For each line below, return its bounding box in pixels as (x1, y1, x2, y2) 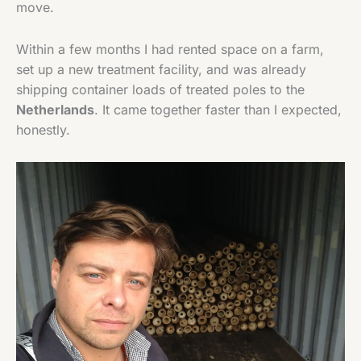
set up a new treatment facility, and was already (16, 61, 306, 78)
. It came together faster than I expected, (94, 102, 342, 118)
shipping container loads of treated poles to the (16, 81, 305, 98)
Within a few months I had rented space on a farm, (16, 41, 324, 58)
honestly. (16, 122, 70, 139)
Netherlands (16, 102, 94, 118)
